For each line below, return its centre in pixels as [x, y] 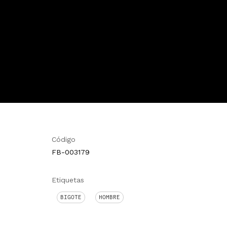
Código [64, 139]
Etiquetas [68, 180]
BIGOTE [71, 197]
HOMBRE [109, 197]
